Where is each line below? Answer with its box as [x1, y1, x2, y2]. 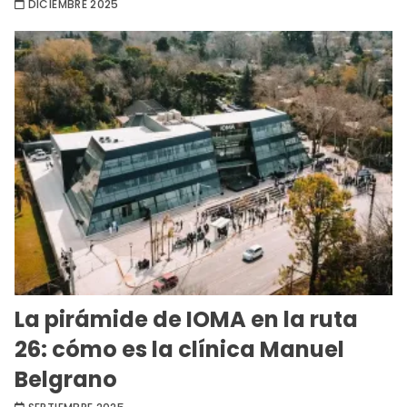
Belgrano [15, 364, 117, 395]
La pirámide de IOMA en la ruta [15, 304, 358, 335]
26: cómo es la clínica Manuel [15, 334, 344, 365]
